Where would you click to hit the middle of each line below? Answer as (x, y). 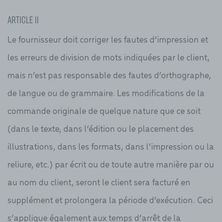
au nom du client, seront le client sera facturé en (99, 181)
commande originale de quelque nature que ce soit (104, 110)
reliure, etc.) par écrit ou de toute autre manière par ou (111, 164)
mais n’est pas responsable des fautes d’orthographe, (109, 74)
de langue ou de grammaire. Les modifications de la (106, 92)
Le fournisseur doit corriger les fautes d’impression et (108, 39)
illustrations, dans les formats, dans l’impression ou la (111, 146)
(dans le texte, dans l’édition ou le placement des (101, 128)
